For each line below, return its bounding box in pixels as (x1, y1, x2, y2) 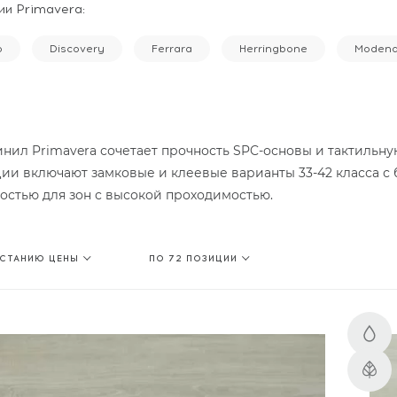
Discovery (50, 43, 105, 55)
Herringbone (239, 43, 307, 55)
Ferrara (152, 43, 192, 55)
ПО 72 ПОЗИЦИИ (149, 253, 237, 264)
